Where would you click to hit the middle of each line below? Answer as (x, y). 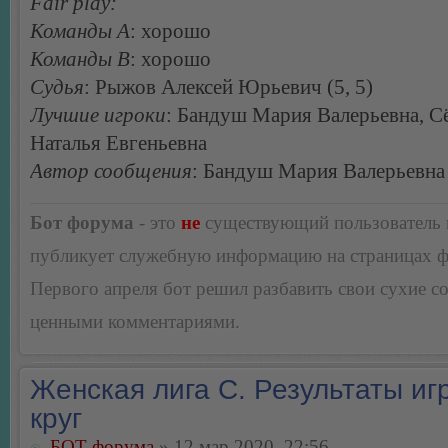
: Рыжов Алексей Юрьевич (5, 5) (228, 87)
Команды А (80, 31)
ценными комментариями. (135, 321)
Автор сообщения (111, 171)
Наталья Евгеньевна (118, 143)
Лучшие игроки (98, 115)
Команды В (80, 59)
